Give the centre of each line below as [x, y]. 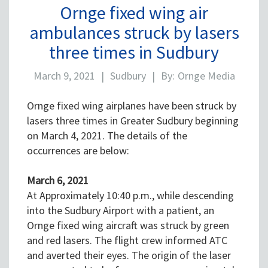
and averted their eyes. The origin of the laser [129, 255]
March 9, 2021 [64, 76]
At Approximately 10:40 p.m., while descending [130, 196]
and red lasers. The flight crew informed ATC [127, 240]
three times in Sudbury [134, 52]
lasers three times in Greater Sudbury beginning [133, 121]
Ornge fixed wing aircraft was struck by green [128, 226]
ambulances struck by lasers [134, 33]
